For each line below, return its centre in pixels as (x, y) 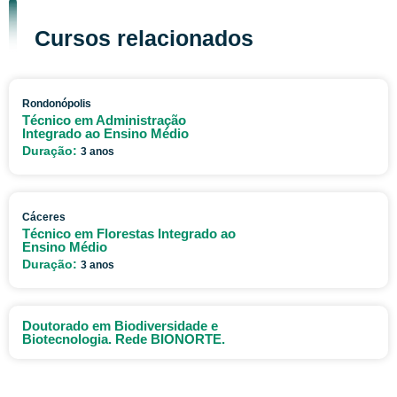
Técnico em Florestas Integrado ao (129, 233)
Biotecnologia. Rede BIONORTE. (124, 339)
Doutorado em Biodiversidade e (120, 325)
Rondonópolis (57, 103)
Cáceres (44, 217)
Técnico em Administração (104, 120)
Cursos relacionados (144, 38)
